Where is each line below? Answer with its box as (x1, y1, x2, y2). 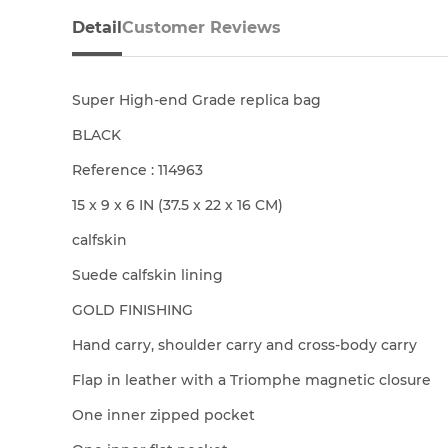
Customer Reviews (122, 18, 281, 38)
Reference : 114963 (72, 161, 203, 180)
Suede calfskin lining (72, 266, 223, 285)
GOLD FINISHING (72, 301, 193, 320)
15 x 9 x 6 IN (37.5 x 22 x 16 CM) (72, 196, 283, 215)
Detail (72, 18, 122, 38)
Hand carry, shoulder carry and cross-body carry (72, 336, 417, 355)
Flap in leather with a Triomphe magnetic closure (72, 371, 431, 390)
